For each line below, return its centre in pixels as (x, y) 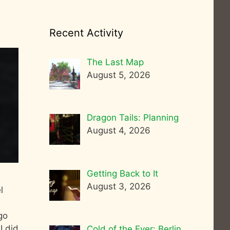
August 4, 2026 (118, 131)
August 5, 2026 (118, 75)
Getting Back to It (122, 173)
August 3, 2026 (119, 186)
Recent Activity (86, 33)
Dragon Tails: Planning (132, 118)
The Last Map (115, 62)
